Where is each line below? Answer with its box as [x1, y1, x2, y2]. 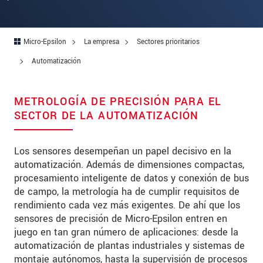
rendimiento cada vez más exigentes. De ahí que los [14, 198, 240, 213]
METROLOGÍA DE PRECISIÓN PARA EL [14, 94, 222, 110]
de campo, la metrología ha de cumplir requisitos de [14, 185, 240, 199]
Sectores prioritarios [137, 37, 200, 48]
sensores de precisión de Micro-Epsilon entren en [14, 212, 227, 226]
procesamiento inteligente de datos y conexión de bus [14, 171, 249, 186]
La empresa [84, 37, 119, 48]
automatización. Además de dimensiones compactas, [14, 158, 244, 172]
